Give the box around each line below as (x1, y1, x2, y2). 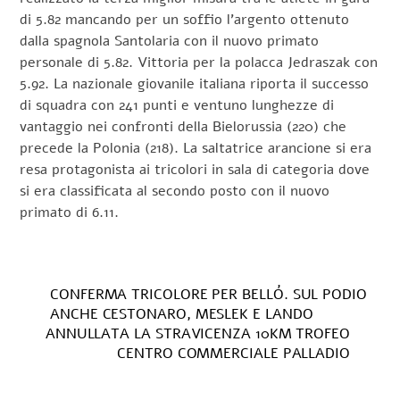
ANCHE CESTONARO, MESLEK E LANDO (50, 304, 313, 324)
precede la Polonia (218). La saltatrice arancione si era (20, 138, 372, 159)
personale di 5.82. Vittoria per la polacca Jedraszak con (20, 53, 379, 73)
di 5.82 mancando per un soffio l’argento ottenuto (20, 10, 350, 30)
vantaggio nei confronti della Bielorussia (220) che (20, 117, 347, 137)
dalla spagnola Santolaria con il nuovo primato (20, 31, 320, 52)
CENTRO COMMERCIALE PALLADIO (117, 343, 350, 363)
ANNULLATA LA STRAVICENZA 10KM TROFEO (45, 323, 350, 344)
